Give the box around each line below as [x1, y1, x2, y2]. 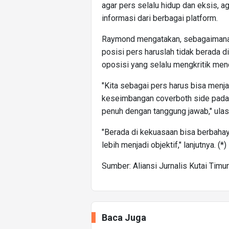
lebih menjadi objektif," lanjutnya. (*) [102, 140, 226, 150]
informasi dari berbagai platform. [102, 13, 218, 24]
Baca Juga [102, 212, 146, 223]
